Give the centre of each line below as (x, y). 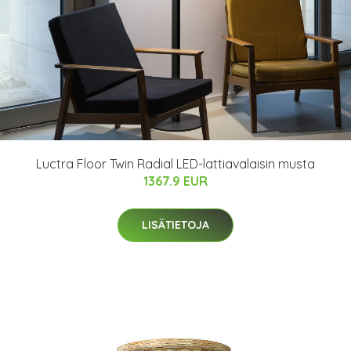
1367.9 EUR (175, 181)
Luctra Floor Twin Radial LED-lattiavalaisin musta (175, 164)
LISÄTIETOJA (175, 225)
